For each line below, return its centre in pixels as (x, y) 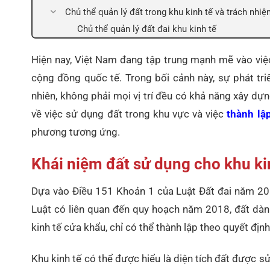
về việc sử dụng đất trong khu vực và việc (129, 114)
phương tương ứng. (76, 132)
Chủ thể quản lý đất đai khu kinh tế (147, 29)
